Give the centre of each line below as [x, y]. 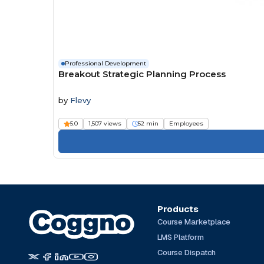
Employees [186, 123]
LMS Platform [180, 237]
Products [178, 209]
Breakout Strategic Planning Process [142, 74]
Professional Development [105, 63]
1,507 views [105, 123]
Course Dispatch [186, 252]
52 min [148, 123]
